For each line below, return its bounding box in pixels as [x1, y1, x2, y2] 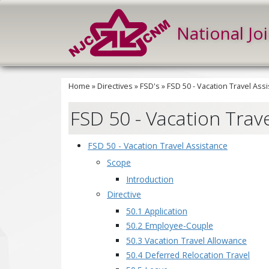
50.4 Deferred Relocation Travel [126, 249, 250, 261]
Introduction [126, 174, 174, 185]
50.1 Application [126, 205, 187, 217]
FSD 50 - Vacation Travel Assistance [88, 140, 228, 151]
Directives [97, 81, 133, 91]
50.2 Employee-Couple [126, 220, 213, 231]
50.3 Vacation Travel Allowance [126, 234, 247, 246]
